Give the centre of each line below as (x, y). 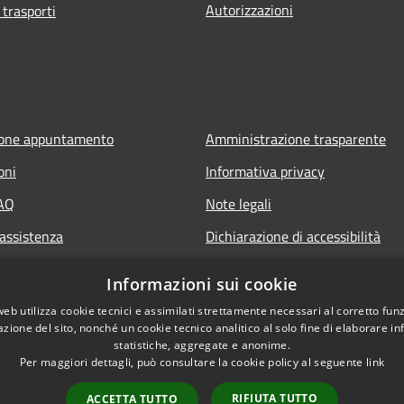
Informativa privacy (265, 171)
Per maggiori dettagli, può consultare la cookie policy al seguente (193, 362)
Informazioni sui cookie (202, 284)
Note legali (239, 203)
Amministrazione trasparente (296, 138)
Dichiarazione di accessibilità (293, 236)
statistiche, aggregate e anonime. (202, 345)
